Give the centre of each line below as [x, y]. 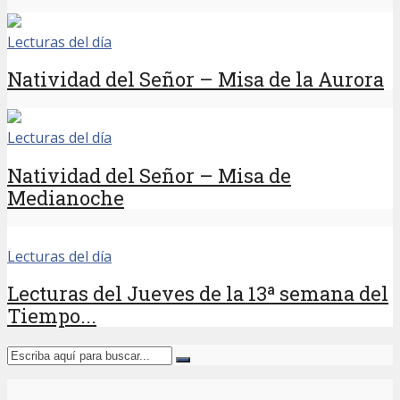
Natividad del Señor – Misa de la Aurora [196, 79]
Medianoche [66, 197]
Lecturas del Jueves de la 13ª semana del [198, 293]
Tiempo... [52, 315]
